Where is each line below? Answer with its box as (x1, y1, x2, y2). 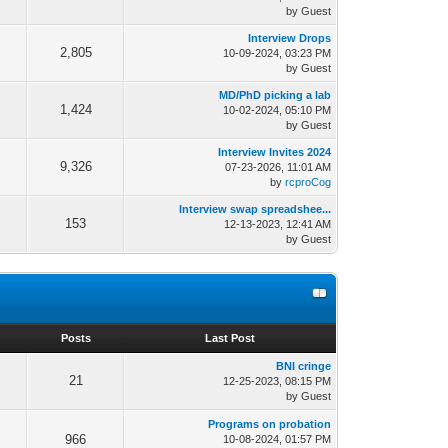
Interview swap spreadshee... (179, 203, 332, 216)
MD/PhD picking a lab (219, 89, 332, 102)
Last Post (205, 332, 256, 345)
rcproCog (285, 176, 332, 189)
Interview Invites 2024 (218, 146, 332, 159)
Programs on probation (208, 418, 332, 431)
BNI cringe (276, 360, 332, 373)
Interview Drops (248, 32, 332, 45)
